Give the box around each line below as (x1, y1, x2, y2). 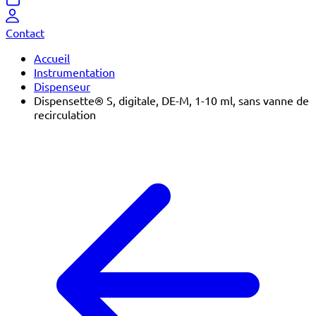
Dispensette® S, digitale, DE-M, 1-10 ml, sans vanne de (34, 93, 309, 107)
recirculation (34, 107, 96, 121)
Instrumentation (34, 65, 115, 79)
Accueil (34, 51, 70, 65)
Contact (6, 25, 44, 39)
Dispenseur (34, 79, 90, 93)
